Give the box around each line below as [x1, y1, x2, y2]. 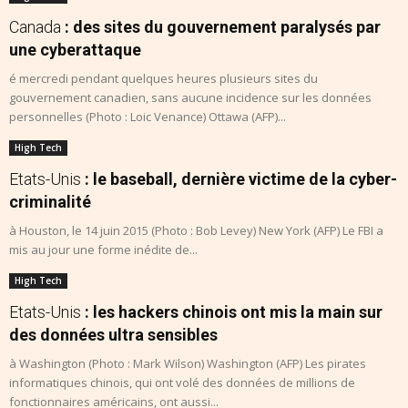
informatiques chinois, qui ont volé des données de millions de [9, 374, 355, 392]
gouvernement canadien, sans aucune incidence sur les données [9, 89, 372, 107]
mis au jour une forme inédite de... [9, 241, 198, 259]
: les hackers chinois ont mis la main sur [81, 302, 382, 322]
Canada [9, 17, 61, 37]
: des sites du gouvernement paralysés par [61, 17, 381, 37]
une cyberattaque [9, 40, 141, 60]
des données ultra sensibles [9, 325, 218, 345]
